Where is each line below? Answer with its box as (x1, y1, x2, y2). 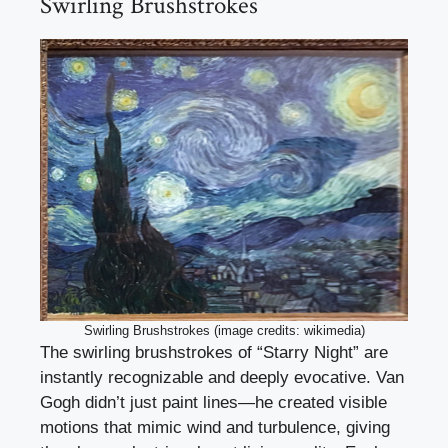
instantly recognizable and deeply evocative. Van (40, 368, 404, 388)
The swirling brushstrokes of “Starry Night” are (40, 343, 388, 363)
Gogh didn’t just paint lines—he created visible (40, 393, 387, 413)
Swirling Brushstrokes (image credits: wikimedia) (83, 323, 365, 339)
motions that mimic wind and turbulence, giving (40, 418, 390, 438)
